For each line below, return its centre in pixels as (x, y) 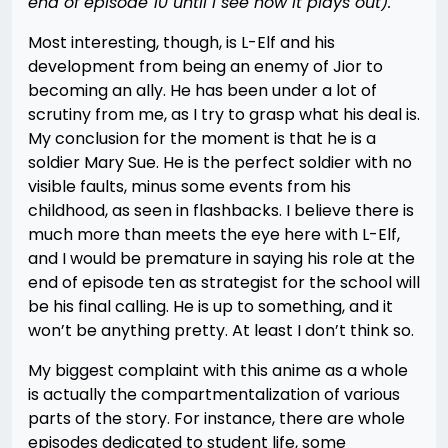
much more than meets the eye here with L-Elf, (214, 234)
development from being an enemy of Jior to (205, 66)
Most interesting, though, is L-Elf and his (181, 42)
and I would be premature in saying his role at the (221, 258)
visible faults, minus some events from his (189, 186)
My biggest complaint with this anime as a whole (218, 370)
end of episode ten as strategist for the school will (224, 282)
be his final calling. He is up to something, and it (210, 306)
